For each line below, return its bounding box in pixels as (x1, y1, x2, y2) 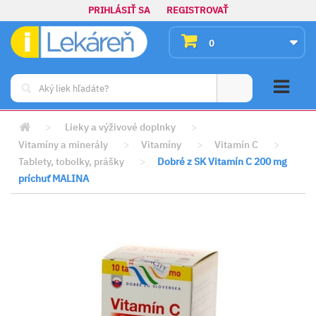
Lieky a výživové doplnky (65, 121, 176, 133)
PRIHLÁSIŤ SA (87, 4, 150, 16)
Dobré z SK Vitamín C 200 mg (157, 155, 287, 168)
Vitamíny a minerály (18, 138, 108, 151)
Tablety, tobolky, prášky (18, 155, 124, 168)
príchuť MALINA (18, 172, 89, 185)
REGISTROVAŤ (166, 4, 229, 16)
